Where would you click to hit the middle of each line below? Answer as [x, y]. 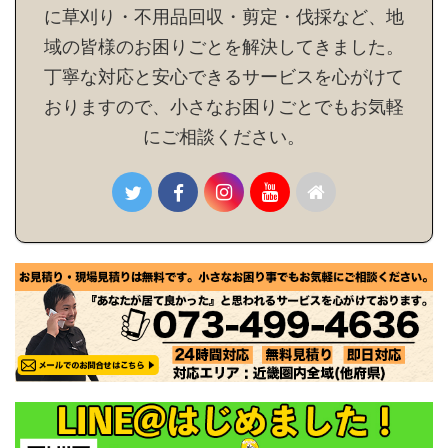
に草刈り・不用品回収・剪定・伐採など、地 [224, 17]
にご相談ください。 [224, 137]
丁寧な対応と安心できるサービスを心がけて [224, 77]
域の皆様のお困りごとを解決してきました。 [224, 47]
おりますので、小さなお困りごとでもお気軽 [224, 107]
